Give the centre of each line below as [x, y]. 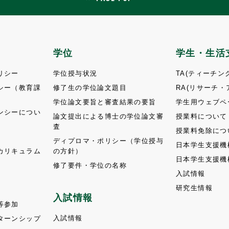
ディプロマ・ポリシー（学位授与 [108, 141]
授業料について [202, 116]
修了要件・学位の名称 [90, 165]
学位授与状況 [75, 73]
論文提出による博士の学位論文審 [108, 116]
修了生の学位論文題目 [90, 88]
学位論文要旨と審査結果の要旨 [105, 102]
